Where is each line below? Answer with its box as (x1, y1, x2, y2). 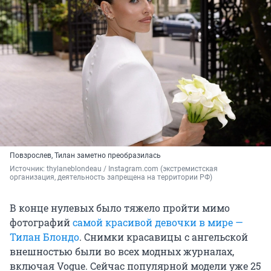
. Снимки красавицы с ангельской (79, 230, 248, 244)
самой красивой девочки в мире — (73, 216, 243, 229)
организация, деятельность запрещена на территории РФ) (10, 173, 212, 182)
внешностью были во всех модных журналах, (10, 245, 234, 258)
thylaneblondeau (47, 165, 103, 174)
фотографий (10, 216, 73, 229)
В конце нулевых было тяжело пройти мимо (10, 201, 230, 215)
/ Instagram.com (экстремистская (103, 165, 218, 174)
